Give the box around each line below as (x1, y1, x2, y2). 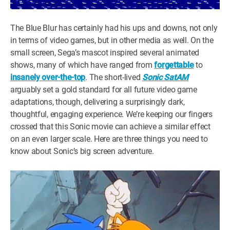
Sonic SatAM (142, 72, 189, 82)
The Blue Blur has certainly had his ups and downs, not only (10, 23, 218, 33)
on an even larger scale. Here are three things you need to (10, 134, 208, 144)
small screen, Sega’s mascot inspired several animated (10, 48, 200, 57)
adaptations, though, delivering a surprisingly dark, (10, 97, 185, 107)
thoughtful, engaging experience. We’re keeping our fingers (10, 109, 213, 119)
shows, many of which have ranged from (10, 60, 155, 70)
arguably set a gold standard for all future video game (10, 85, 197, 94)
